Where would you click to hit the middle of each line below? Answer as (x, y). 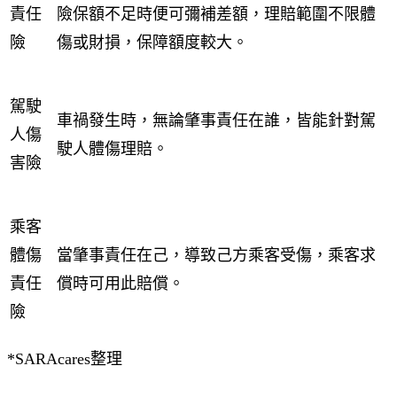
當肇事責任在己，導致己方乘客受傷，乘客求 (216, 256)
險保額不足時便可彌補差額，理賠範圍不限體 (216, 15)
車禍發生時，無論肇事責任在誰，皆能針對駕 (216, 121)
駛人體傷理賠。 (113, 149)
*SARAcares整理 (65, 359)
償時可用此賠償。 (121, 284)
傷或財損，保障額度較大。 (152, 43)
